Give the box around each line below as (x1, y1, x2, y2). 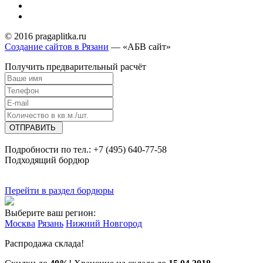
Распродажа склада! (5, 238, 84, 249)
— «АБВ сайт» (109, 42, 171, 52)
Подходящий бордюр (5, 155, 89, 166)
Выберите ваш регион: (5, 208, 96, 218)
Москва (5, 218, 35, 229)
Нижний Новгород (66, 218, 142, 229)
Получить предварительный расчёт (5, 62, 146, 72)
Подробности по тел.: (5, 144, 93, 155)
